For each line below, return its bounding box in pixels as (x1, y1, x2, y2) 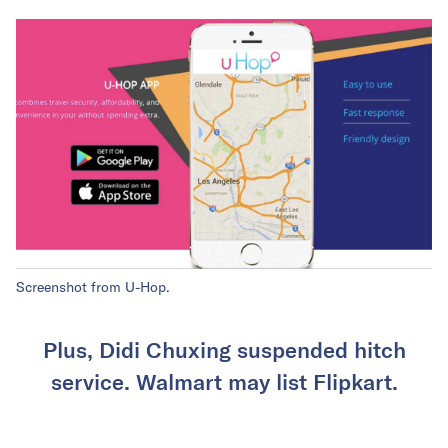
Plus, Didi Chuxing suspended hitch (42, 336, 406, 363)
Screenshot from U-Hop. (16, 278, 170, 297)
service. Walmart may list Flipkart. (50, 368, 398, 395)
